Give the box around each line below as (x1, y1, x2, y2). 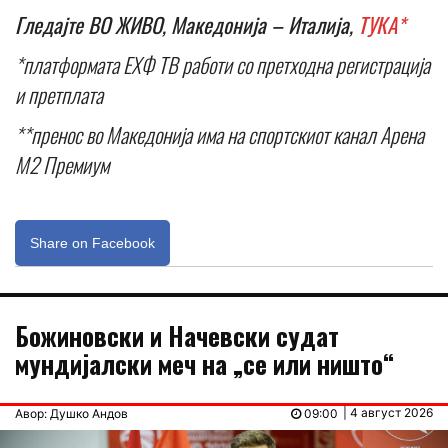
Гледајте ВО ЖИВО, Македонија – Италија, (15, 8, 358, 40)
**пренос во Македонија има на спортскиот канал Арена (15, 118, 424, 150)
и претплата (15, 78, 103, 110)
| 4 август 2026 (343, 404, 433, 420)
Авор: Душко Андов (15, 405, 128, 421)
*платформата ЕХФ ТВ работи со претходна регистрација (15, 48, 430, 80)
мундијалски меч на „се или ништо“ (15, 344, 394, 382)
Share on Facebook (30, 234, 155, 251)
